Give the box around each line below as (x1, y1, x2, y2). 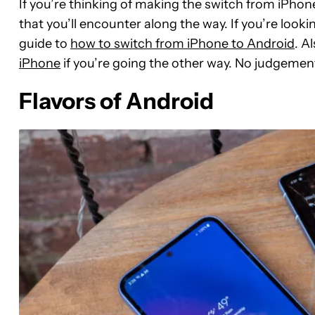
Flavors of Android (19, 86, 214, 115)
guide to (19, 35, 70, 51)
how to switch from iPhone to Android (70, 35, 295, 51)
